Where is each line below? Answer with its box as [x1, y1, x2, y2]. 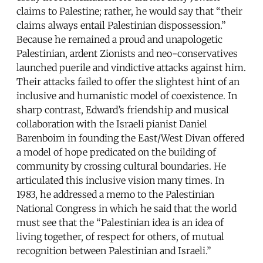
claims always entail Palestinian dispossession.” [16, 19, 226, 31]
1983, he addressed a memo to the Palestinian [16, 188, 214, 200]
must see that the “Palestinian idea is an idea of [16, 216, 224, 228]
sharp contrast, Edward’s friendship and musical [16, 103, 229, 116]
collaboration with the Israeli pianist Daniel [16, 117, 207, 130]
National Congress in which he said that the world [16, 202, 237, 214]
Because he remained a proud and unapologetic [16, 33, 222, 45]
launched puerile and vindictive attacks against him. [16, 61, 246, 73]
